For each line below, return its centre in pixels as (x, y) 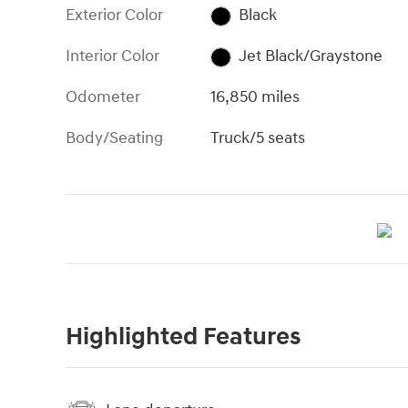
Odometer (103, 97)
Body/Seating (114, 138)
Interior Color (112, 56)
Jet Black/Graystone (310, 56)
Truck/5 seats (258, 138)
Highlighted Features (183, 337)
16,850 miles (255, 97)
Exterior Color (114, 15)
